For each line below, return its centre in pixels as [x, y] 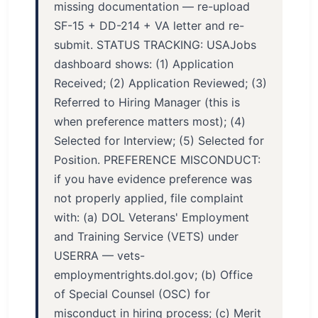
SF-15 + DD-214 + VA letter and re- [149, 26]
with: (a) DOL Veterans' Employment [152, 217]
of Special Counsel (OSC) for [132, 294]
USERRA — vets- [99, 256]
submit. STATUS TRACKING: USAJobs [155, 45]
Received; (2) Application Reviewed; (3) [160, 83]
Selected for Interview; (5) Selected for [159, 141]
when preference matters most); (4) [150, 121]
